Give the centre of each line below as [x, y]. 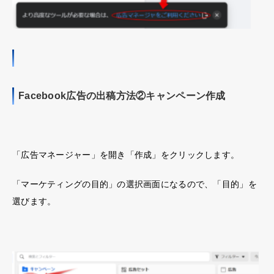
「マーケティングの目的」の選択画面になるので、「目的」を [135, 184]
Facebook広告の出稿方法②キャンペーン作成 [122, 95]
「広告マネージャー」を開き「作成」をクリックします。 [126, 154]
